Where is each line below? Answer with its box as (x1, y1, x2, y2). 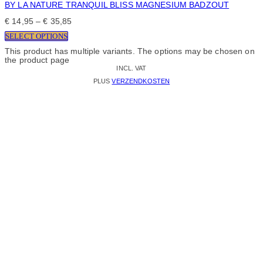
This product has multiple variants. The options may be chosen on (5, 47, 255, 56)
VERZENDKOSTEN (112, 77, 170, 85)
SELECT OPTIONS (5, 32, 68, 41)
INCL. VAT (116, 65, 147, 72)
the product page (5, 56, 70, 65)
